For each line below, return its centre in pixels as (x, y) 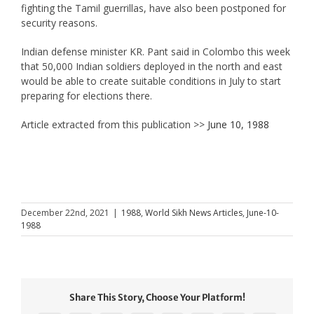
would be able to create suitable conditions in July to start (151, 81)
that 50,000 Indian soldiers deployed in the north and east (151, 66)
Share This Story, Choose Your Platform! (157, 298)
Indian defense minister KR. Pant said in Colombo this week (155, 51)
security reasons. (59, 22)
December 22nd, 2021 (65, 212)
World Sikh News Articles (194, 212)
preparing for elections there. (86, 95)
